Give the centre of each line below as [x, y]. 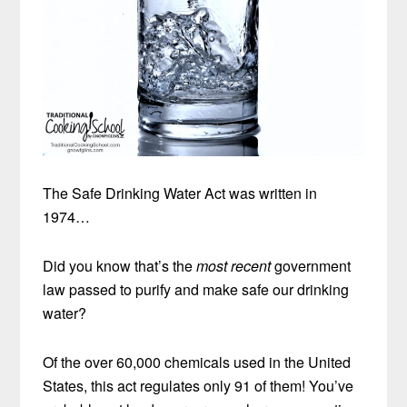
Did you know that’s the [120, 265]
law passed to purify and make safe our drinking [196, 289]
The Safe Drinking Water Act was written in [180, 193]
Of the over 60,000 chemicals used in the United [197, 362]
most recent [234, 265]
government [311, 265]
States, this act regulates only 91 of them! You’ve [199, 385]
